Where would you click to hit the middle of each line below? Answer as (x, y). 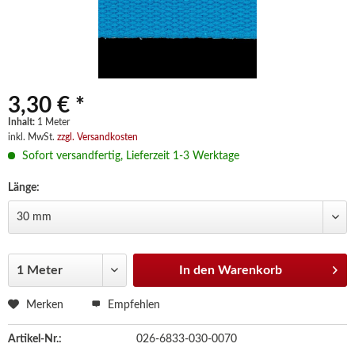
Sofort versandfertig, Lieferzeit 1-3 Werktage (129, 156)
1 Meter (53, 122)
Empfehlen (132, 305)
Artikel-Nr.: (35, 339)
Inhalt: (23, 122)
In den (197, 270)
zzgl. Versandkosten (97, 137)
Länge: (24, 188)
